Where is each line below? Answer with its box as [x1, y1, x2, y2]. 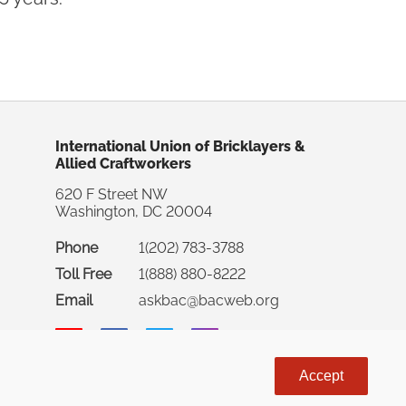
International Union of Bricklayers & [55, 138, 305, 155]
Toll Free [55, 266, 111, 283]
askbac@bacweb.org [139, 292, 283, 309]
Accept [299, 368, 343, 383]
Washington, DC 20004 [55, 203, 212, 220]
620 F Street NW [55, 186, 168, 203]
